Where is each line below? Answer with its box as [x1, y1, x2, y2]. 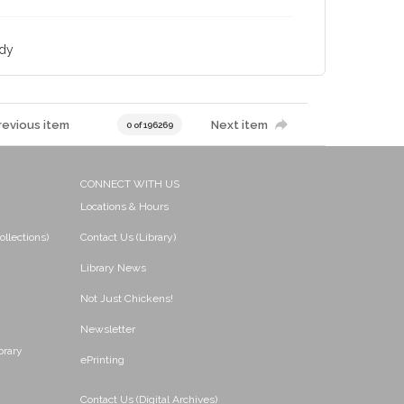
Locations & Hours [79, 200, 169, 213]
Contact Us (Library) [79, 231, 176, 243]
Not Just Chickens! [79, 292, 173, 305]
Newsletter [79, 323, 135, 335]
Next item [210, 117, 268, 132]
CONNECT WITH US [79, 178, 179, 190]
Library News [79, 262, 146, 274]
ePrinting [79, 353, 124, 366]
